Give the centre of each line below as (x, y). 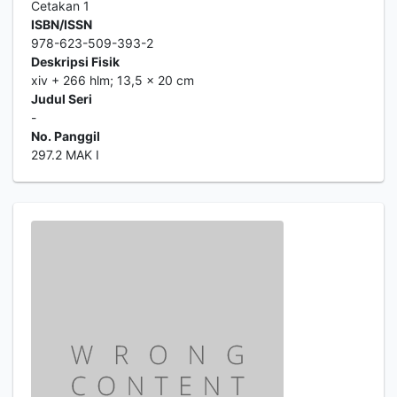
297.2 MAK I (65, 155)
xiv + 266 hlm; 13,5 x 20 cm (113, 80)
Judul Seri (62, 99)
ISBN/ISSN (62, 24)
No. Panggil (66, 136)
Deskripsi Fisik (75, 62)
